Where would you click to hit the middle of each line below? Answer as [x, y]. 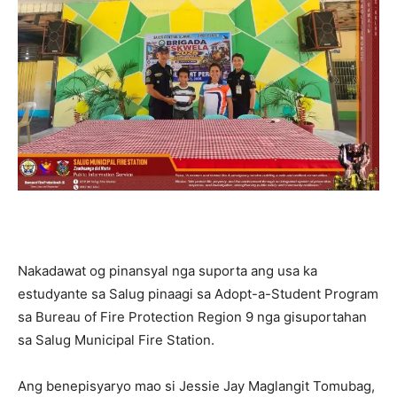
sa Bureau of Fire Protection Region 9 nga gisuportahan [192, 317]
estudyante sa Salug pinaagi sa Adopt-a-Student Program [198, 294]
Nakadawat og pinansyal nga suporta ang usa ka [167, 271]
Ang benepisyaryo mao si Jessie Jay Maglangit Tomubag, [196, 386]
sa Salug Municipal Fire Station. [116, 340]
